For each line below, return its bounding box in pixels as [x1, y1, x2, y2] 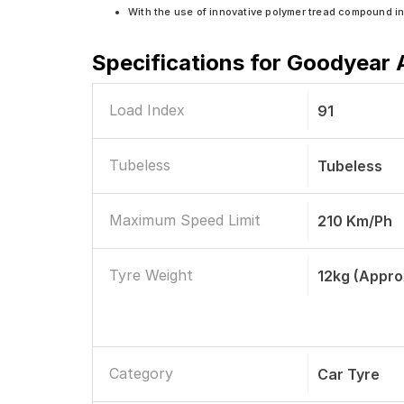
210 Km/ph [317, 212, 393, 230]
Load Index [109, 101, 185, 119]
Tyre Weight [109, 266, 193, 284]
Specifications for [92, 50, 287, 76]
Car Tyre [317, 365, 381, 383]
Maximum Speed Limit [109, 211, 261, 229]
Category [109, 364, 173, 382]
